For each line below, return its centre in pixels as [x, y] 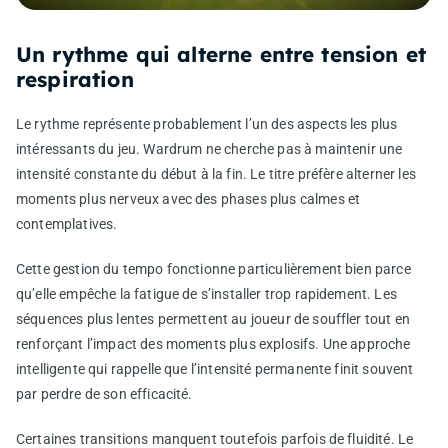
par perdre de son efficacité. [104, 393]
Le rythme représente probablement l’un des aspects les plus [207, 123]
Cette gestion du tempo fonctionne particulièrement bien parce [213, 268]
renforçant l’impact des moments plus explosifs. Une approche [213, 343]
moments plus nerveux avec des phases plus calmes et [188, 198]
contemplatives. [67, 223]
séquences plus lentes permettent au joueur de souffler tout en [213, 318]
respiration [75, 78]
